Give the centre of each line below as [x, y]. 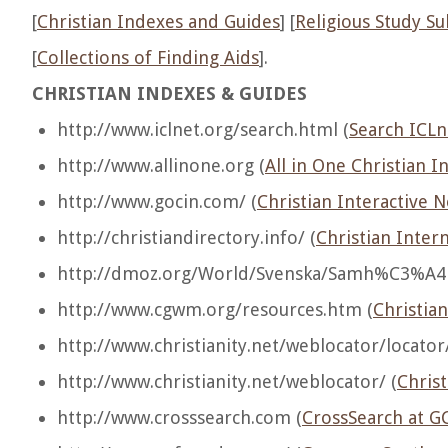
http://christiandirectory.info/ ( [186, 237]
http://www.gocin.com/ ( [157, 201]
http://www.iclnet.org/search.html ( [203, 129]
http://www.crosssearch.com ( [179, 417]
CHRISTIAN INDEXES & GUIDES [169, 93]
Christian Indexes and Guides [158, 21]
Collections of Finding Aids [148, 57]
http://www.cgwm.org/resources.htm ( [215, 309]
